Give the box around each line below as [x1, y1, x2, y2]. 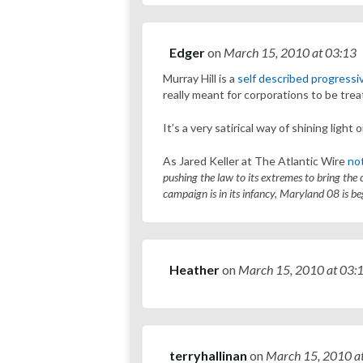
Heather [169, 262, 220, 278]
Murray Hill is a [163, 71, 237, 86]
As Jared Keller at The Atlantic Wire [163, 154, 348, 169]
